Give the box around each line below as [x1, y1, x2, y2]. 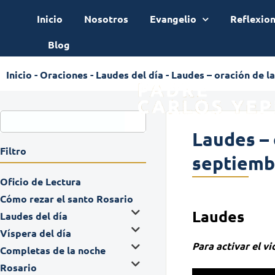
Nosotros [84, 12, 128, 25]
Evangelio [150, 12, 196, 25]
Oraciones [40, 68, 88, 81]
